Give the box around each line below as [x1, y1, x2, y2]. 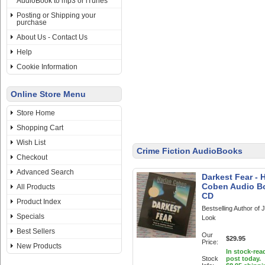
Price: [202, 238, 218, 245]
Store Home [17, 109, 55, 117]
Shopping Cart [17, 124, 63, 132]
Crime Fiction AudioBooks [137, 146, 243, 156]
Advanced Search [17, 168, 74, 176]
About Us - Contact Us [17, 33, 88, 41]
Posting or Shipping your [17, 11, 96, 20]
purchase [17, 18, 47, 27]
